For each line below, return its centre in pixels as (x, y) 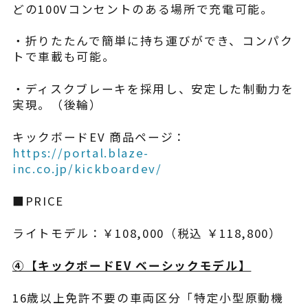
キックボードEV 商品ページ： (99, 137)
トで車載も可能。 (64, 57)
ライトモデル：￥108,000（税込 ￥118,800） (147, 233)
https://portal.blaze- (81, 153)
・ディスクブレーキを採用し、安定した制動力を (153, 89)
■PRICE (38, 201)
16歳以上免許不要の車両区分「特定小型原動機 (148, 297)
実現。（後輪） (57, 105)
